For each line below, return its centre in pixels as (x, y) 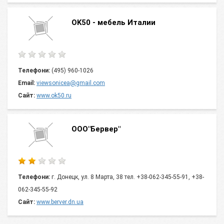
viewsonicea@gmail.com (71, 83)
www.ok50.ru (54, 95)
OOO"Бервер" (96, 129)
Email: (26, 83)
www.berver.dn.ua (60, 202)
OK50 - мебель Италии (113, 22)
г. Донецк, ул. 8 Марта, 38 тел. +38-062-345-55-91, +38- (127, 177)
